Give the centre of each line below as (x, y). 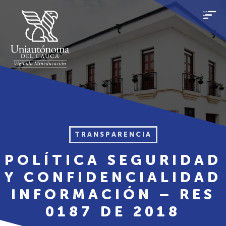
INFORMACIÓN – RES (113, 194)
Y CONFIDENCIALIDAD (113, 177)
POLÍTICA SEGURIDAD (113, 160)
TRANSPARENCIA (113, 134)
